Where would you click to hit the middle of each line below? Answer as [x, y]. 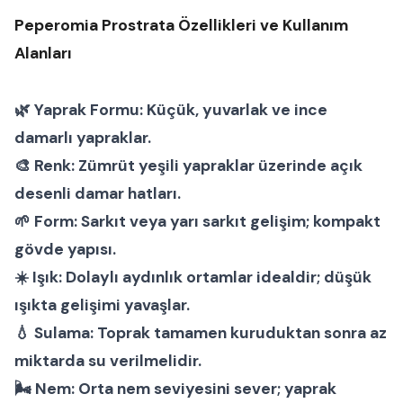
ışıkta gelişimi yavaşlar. [102, 304]
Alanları [43, 53]
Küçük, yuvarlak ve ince [235, 109]
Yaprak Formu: [89, 109]
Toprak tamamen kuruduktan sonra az [240, 332]
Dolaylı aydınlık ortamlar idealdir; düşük [217, 277]
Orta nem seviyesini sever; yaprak [206, 388]
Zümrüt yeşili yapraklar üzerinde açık [219, 165]
